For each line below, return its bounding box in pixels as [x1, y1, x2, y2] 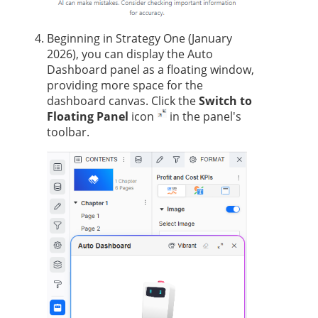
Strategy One [116, 31, 185, 47]
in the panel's [167, 109, 241, 125]
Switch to [199, 93, 252, 109]
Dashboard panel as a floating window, [47, 62, 254, 78]
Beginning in [47, 31, 116, 47]
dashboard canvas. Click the [47, 93, 199, 109]
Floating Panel [47, 109, 128, 125]
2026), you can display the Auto [47, 46, 213, 62]
